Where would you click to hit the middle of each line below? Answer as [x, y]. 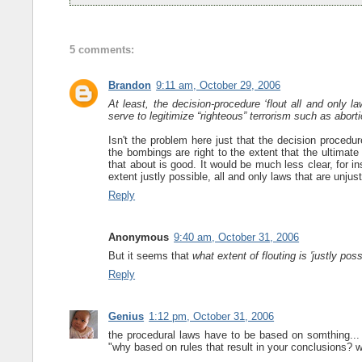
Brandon [130, 86]
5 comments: [102, 50]
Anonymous [139, 238]
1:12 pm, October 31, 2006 [212, 317]
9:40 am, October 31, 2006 [237, 238]
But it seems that [151, 256]
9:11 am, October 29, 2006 [219, 86]
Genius [126, 317]
